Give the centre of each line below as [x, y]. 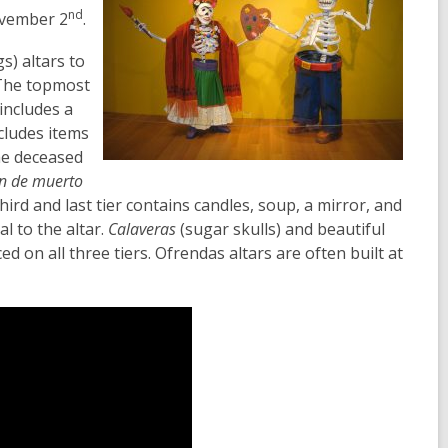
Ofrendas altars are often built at [279, 253]
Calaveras [142, 229]
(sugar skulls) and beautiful [280, 229]
